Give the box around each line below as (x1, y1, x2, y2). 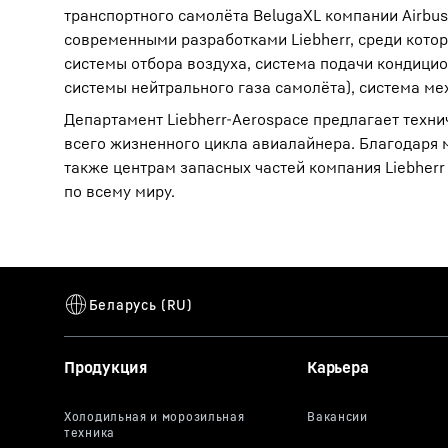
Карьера (307, 357, 369, 377)
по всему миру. (64, 181, 175, 201)
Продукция (64, 357, 147, 377)
